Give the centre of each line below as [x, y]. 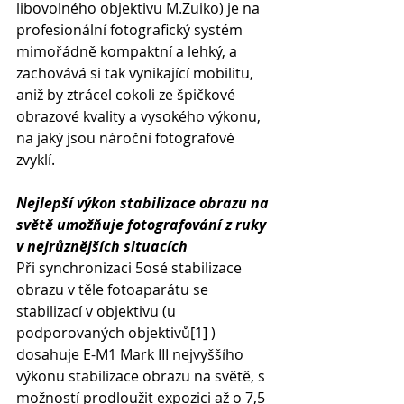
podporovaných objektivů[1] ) [118, 333]
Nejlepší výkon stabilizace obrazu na [144, 203]
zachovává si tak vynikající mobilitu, [137, 73]
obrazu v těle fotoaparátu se [114, 289]
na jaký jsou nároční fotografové [127, 138]
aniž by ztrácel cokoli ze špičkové [128, 95]
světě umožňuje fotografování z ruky [143, 225]
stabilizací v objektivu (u [98, 311]
